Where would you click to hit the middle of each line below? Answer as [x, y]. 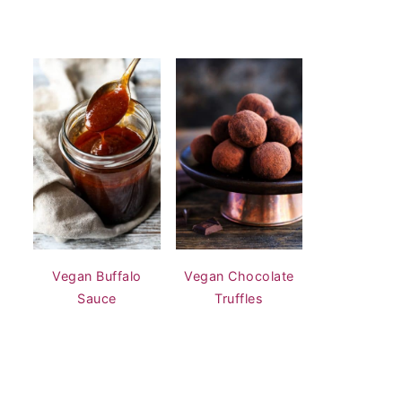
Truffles [239, 298]
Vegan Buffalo [97, 275]
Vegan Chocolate [239, 275]
